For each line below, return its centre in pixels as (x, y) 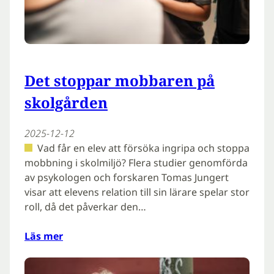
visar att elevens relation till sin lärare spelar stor (137, 192)
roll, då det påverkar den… (85, 206)
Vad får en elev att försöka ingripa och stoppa (143, 148)
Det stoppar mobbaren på (120, 80)
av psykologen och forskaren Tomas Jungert (127, 177)
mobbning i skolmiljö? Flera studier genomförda (136, 162)
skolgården (66, 102)
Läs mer (44, 236)
